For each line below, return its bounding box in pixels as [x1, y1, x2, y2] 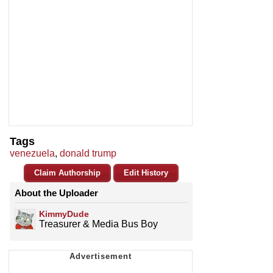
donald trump [60, 148, 116, 159]
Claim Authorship [34, 168, 101, 178]
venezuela [10, 148, 55, 159]
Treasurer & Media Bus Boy [39, 219, 158, 230]
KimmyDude [39, 209, 89, 219]
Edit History [124, 168, 168, 178]
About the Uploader [15, 188, 98, 199]
